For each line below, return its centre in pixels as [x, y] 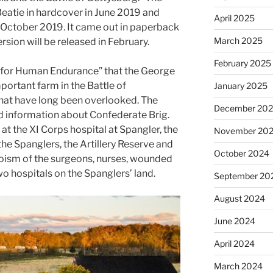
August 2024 [239, 198]
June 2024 [234, 221]
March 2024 [238, 266]
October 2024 [241, 153]
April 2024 [234, 243]
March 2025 [238, 40]
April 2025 [234, 18]
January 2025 [240, 85]
